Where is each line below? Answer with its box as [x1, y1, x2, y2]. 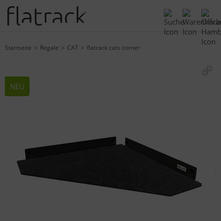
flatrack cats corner [87, 43, 140, 52]
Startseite [5, 43, 32, 52]
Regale [40, 43, 59, 52]
